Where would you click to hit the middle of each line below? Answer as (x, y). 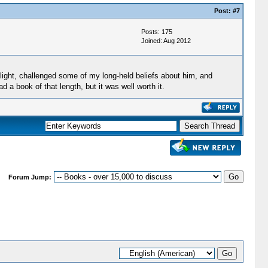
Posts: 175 (156, 32)
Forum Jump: (30, 177)
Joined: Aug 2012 (166, 41)
